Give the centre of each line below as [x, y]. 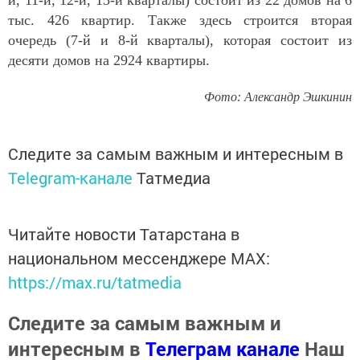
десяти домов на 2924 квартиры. [109, 60]
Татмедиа [174, 177]
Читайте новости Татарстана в [124, 233]
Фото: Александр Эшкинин [278, 96]
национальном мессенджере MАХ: [139, 258]
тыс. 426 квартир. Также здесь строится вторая [180, 20]
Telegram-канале [70, 177]
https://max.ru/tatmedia [95, 282]
